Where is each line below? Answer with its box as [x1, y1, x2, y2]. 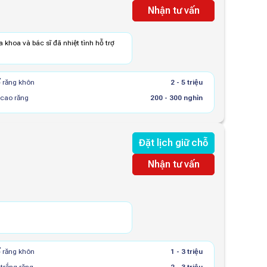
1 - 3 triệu [170, 247, 203, 256]
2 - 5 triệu [170, 78, 203, 86]
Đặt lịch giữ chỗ [139, 137, 208, 148]
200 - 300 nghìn [150, 94, 203, 102]
